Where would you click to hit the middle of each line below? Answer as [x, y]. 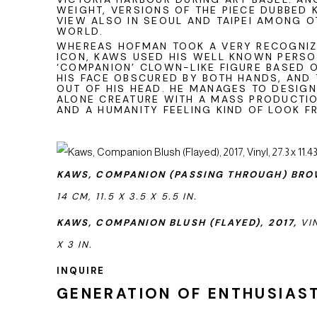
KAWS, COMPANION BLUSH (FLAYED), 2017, [177, 223]
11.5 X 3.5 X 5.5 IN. [146, 196]
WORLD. [80, 31]
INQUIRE [81, 271]
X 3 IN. [75, 244]
